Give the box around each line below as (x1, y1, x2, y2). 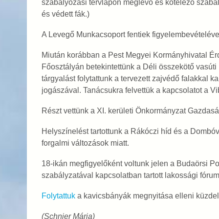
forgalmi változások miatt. (41, 139, 129, 147)
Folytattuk (41, 192, 75, 200)
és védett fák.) (41, 10, 89, 18)
